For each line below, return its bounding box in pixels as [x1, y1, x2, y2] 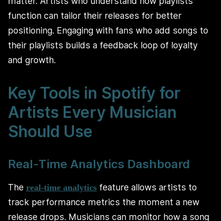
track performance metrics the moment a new [8, 196, 199, 207]
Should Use [8, 122, 93, 142]
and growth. [8, 55, 56, 66]
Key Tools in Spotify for [8, 83, 181, 103]
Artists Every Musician [8, 103, 177, 122]
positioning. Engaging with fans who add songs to [8, 25, 208, 36]
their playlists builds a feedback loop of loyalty [8, 40, 198, 51]
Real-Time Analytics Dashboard [8, 157, 190, 172]
